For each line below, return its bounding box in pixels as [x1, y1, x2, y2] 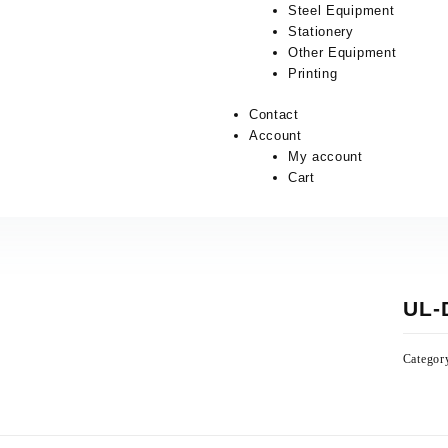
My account [287, 148, 363, 164]
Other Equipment [287, 45, 397, 60]
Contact [248, 106, 299, 122]
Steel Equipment [287, 3, 395, 18]
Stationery [287, 24, 354, 39]
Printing [287, 66, 338, 81]
